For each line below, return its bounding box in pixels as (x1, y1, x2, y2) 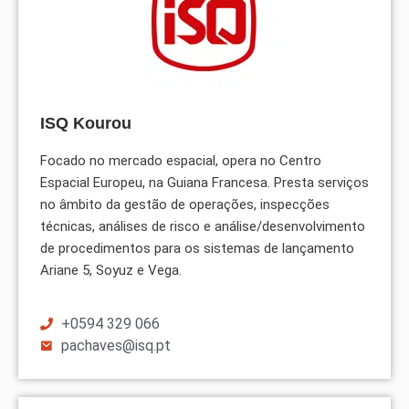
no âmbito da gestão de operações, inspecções (40, 196, 330, 214)
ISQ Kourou (40, 114, 131, 133)
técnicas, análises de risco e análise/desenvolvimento (40, 218, 365, 236)
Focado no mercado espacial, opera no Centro (40, 152, 321, 170)
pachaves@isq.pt (60, 336, 171, 354)
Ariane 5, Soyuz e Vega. (40, 262, 182, 279)
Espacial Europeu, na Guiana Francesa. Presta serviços (40, 174, 369, 192)
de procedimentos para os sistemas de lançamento (40, 240, 354, 257)
